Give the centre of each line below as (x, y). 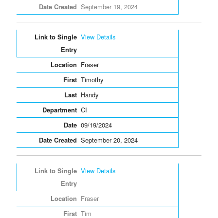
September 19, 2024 (109, 7)
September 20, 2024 (109, 140)
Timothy (92, 80)
